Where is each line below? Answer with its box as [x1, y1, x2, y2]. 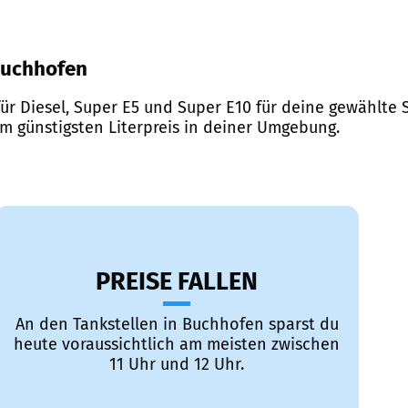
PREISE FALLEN [96, 267, 258, 297]
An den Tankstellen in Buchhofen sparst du [15, 314, 339, 335]
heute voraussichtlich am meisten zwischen [14, 334, 340, 355]
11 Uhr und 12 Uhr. [109, 354, 244, 375]
